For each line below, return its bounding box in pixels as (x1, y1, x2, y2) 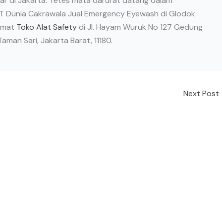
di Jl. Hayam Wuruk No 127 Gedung (77, 22, 203, 33)
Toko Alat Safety (16, 22, 77, 33)
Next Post (183, 88, 221, 99)
